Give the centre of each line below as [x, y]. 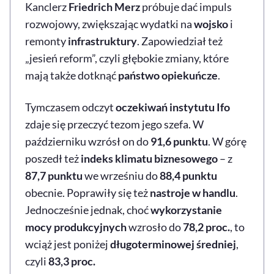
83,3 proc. [72, 261]
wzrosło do [155, 227]
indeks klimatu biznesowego [149, 158]
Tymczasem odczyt [70, 107]
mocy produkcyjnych [76, 227]
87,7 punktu [54, 175]
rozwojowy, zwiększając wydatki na [109, 24]
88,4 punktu [188, 175]
